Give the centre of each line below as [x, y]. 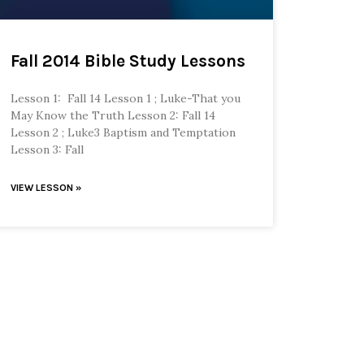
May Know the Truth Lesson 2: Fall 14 [113, 116]
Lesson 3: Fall [47, 150]
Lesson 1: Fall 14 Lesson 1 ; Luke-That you [125, 99]
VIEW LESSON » [45, 188]
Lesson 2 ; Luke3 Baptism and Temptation [123, 133]
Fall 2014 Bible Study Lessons [128, 61]
